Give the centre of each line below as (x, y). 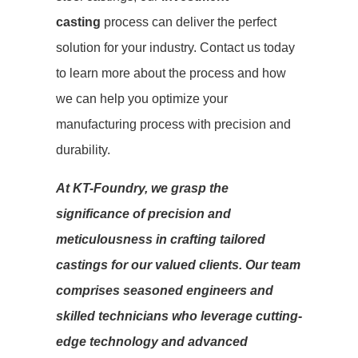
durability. (83, 150)
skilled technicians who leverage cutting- (179, 316)
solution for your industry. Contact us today (175, 48)
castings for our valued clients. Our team (178, 265)
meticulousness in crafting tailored (161, 239)
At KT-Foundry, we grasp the (142, 188)
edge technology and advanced (152, 342)
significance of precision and (143, 214)
